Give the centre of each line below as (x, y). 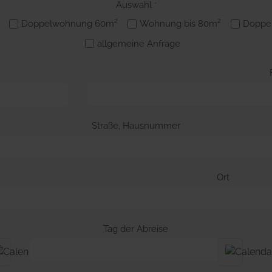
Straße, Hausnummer (136, 125)
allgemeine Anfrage (138, 43)
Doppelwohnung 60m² (70, 24)
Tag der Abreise (136, 229)
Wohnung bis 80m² (180, 24)
